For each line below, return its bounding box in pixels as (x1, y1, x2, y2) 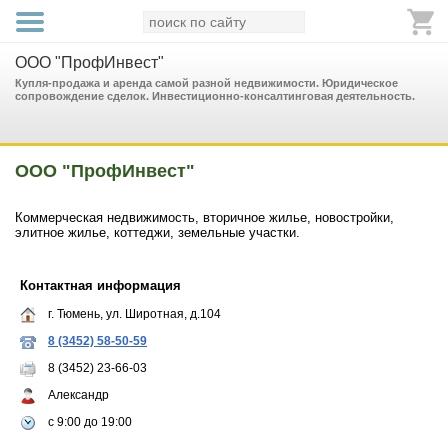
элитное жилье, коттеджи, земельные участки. (15, 225, 300, 240)
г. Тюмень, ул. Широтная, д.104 (48, 307, 221, 321)
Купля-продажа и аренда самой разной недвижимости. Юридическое (15, 77, 398, 89)
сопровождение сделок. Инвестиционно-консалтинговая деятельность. (15, 90, 415, 102)
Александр (48, 388, 109, 402)
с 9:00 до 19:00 (48, 415, 132, 429)
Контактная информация (20, 278, 181, 293)
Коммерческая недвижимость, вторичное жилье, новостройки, (15, 210, 394, 225)
